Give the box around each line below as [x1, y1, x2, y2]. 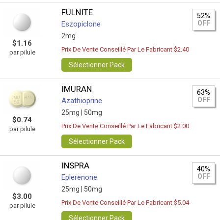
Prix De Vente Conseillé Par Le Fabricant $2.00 [61, 122, 190, 130]
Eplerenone [61, 173, 98, 182]
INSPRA [61, 161, 90, 170]
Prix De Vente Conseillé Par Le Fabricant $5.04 [61, 199, 190, 206]
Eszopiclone [61, 20, 101, 28]
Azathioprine [61, 96, 103, 105]
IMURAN [61, 84, 92, 94]
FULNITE [61, 7, 93, 17]
